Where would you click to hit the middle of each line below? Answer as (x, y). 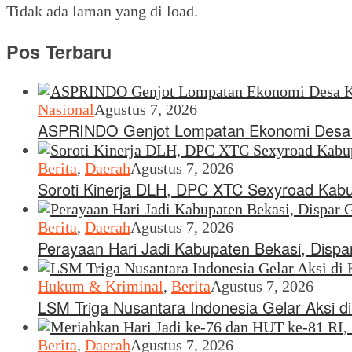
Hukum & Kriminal (101, 286)
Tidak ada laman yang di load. (102, 11)
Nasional (66, 110)
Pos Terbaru (59, 52)
